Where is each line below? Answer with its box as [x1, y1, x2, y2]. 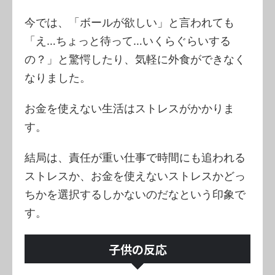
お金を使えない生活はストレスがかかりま [25, 101, 234, 115]
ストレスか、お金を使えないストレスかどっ [25, 169, 246, 182]
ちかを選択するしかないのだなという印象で [25, 187, 246, 201]
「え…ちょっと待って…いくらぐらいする [25, 34, 231, 47]
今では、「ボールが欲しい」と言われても [25, 15, 234, 29]
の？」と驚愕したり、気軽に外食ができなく [25, 52, 246, 66]
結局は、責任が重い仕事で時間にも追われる [25, 150, 246, 164]
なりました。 [25, 71, 91, 84]
